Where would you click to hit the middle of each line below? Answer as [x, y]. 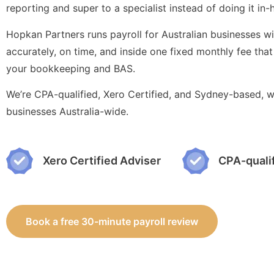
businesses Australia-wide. [67, 112]
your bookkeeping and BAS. [72, 68]
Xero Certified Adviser [102, 161]
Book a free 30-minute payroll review [112, 221]
